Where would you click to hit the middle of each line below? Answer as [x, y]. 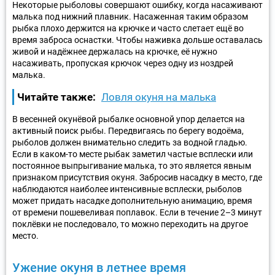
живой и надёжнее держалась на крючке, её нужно [115, 51]
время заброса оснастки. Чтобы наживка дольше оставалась [137, 40]
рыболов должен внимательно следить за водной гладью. [130, 142]
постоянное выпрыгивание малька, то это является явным [132, 165]
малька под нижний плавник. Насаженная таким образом [130, 16]
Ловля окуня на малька [159, 97]
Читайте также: [56, 97]
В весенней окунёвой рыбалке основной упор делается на [129, 119]
